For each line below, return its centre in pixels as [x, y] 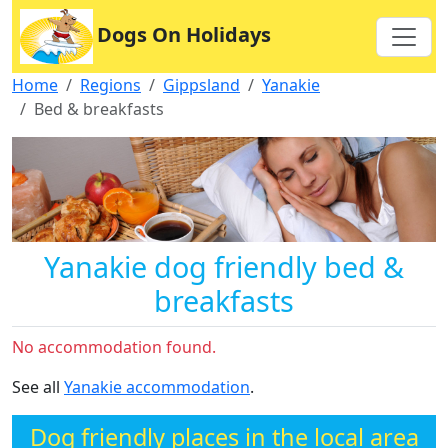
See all [38, 386]
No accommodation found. [114, 346]
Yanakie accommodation [157, 386]
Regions [110, 85]
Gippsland [201, 85]
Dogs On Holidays [184, 34]
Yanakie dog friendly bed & [224, 266]
